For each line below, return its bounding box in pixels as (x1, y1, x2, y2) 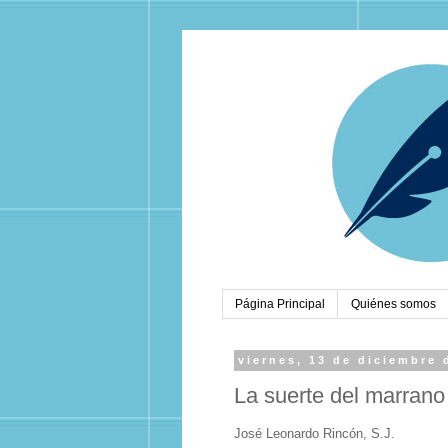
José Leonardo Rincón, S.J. (234, 426, 395, 442)
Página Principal (235, 297, 325, 312)
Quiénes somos (351, 297, 436, 312)
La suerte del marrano (234, 382, 445, 408)
